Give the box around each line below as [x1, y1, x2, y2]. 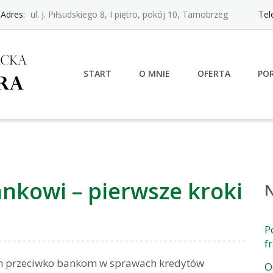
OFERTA [197, 68, 230, 79]
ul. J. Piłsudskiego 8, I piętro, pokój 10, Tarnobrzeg [28, 9, 228, 20]
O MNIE [139, 68, 170, 79]
